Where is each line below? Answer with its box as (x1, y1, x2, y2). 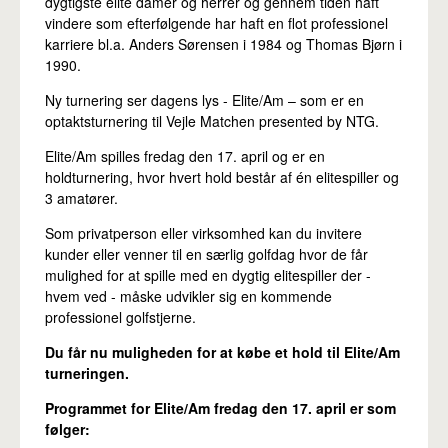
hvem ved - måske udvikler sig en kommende (45, 286, 332, 307)
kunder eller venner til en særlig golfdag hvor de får (45, 244, 368, 265)
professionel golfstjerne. (45, 307, 196, 328)
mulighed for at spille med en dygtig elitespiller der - (45, 265, 371, 286)
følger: (45, 419, 90, 440)
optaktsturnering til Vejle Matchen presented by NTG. (45, 111, 379, 132)
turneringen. (45, 363, 129, 384)
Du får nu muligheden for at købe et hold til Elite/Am (45, 342, 400, 363)
